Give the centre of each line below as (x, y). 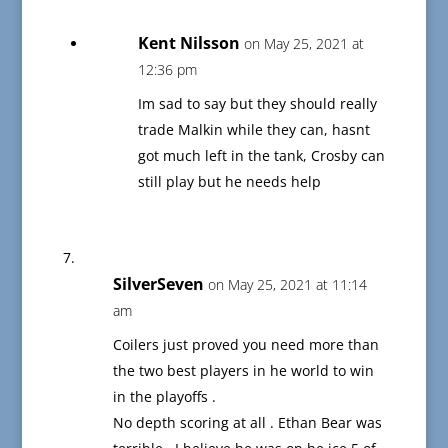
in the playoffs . (164, 397)
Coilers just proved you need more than (245, 345)
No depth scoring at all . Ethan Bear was (247, 423)
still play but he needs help (229, 182)
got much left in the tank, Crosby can (261, 156)
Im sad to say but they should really (257, 104)
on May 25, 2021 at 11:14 (287, 285)
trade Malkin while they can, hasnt (253, 130)
